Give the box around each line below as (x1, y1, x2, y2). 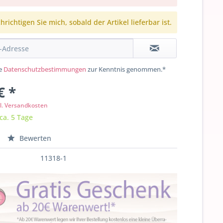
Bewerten (17, 133, 52, 143)
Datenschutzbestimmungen (3, 65, 87, 74)
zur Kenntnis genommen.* (86, 65, 166, 74)
